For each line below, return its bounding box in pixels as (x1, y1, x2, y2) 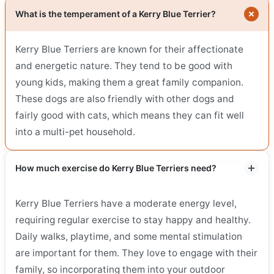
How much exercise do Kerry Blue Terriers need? (15, 163, 217, 174)
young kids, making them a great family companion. (15, 76, 243, 89)
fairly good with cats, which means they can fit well (15, 109, 244, 122)
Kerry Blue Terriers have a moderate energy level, (15, 198, 237, 210)
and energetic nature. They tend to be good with (15, 60, 232, 72)
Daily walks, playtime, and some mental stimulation (15, 231, 242, 243)
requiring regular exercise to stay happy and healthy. (15, 214, 251, 226)
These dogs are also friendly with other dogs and (15, 93, 234, 105)
